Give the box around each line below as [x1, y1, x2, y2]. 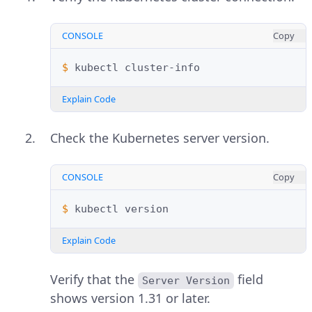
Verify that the [50, 271, 138, 288]
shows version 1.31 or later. [50, 290, 210, 307]
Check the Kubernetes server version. [50, 130, 270, 147]
